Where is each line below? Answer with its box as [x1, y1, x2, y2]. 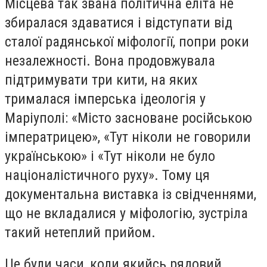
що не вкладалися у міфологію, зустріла [5, 204, 248, 222]
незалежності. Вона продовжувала [5, 52, 215, 69]
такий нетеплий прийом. [5, 223, 159, 241]
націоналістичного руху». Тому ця [5, 166, 210, 184]
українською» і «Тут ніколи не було [5, 147, 215, 164]
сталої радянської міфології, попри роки [5, 33, 249, 50]
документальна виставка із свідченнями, [5, 185, 256, 203]
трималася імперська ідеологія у [5, 90, 206, 107]
